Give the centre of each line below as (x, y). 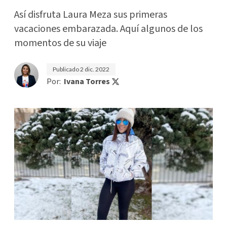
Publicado (66, 69)
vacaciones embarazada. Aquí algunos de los (108, 29)
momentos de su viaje (60, 43)
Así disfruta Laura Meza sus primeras (91, 15)
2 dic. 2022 (95, 69)
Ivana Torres (87, 82)
